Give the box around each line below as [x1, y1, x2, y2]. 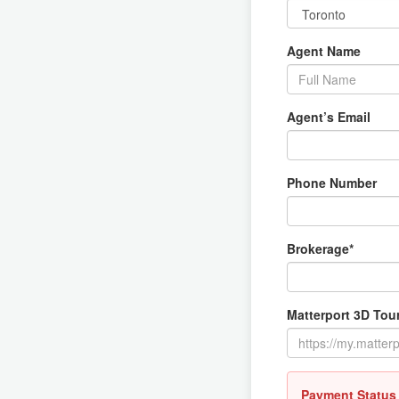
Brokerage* [287, 240, 354, 257]
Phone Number [287, 174, 377, 191]
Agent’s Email [287, 108, 370, 126]
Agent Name [287, 42, 361, 60]
